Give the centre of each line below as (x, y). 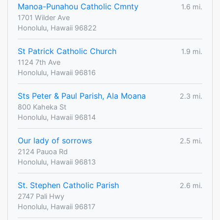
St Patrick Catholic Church (67, 51)
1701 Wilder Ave (44, 18)
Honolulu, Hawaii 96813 (57, 162)
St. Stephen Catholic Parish (68, 185)
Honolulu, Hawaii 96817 (56, 207)
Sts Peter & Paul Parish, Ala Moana (82, 96)
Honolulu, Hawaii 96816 (57, 73)
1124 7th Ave (39, 62)
